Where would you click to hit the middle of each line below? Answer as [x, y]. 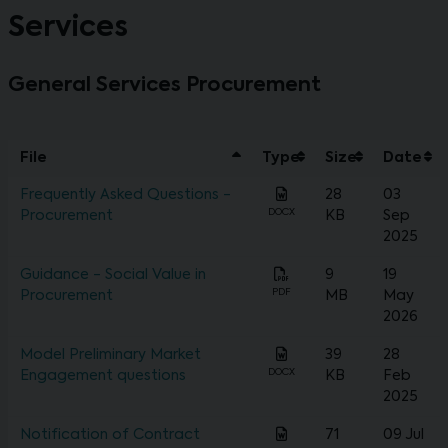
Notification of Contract [110, 435]
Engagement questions [103, 376]
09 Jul [403, 435]
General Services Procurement [164, 86]
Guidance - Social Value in [113, 275]
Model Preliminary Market [110, 355]
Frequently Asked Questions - [125, 195]
